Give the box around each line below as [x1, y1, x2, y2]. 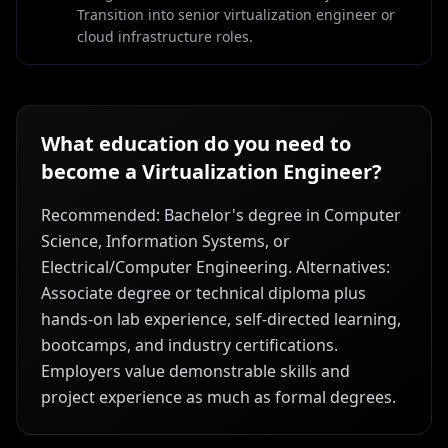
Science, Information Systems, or [41, 230, 290, 252]
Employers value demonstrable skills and [41, 360, 350, 382]
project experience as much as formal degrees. [41, 386, 396, 408]
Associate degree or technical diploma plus [41, 282, 366, 304]
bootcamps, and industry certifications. [41, 334, 338, 356]
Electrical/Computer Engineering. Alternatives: [41, 256, 390, 278]
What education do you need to [41, 130, 351, 157]
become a [41, 158, 142, 185]
